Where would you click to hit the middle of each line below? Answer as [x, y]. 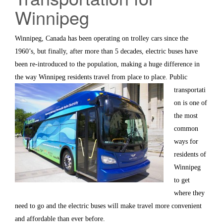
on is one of [191, 103]
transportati [190, 90]
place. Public [169, 77]
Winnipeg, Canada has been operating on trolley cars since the [102, 38]
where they [189, 193]
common [186, 128]
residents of [190, 154]
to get [182, 180]
